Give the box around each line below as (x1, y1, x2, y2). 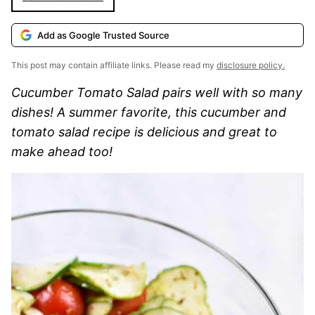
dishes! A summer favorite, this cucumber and (11, 105, 286, 120)
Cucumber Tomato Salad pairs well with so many (11, 85, 302, 100)
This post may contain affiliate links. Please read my (11, 60, 217, 70)
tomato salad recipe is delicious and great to (11, 124, 277, 139)
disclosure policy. (217, 60, 285, 70)
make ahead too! (11, 144, 116, 159)
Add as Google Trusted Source (37, 30, 169, 41)
